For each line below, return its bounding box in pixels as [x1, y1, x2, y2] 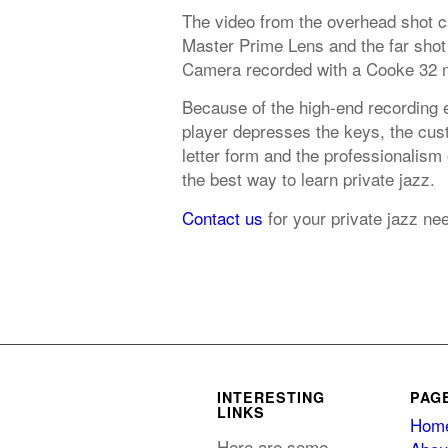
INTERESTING [217, 387, 325, 408]
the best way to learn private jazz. [182, 166, 435, 192]
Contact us [182, 204, 263, 230]
